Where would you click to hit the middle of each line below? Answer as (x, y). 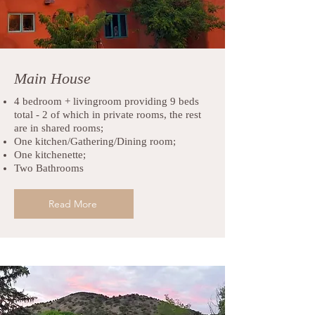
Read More (72, 204)
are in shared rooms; (59, 128)
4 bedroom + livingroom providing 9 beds (107, 101)
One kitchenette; (50, 155)
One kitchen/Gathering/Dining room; (95, 141)
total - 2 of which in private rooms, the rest (108, 115)
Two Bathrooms (49, 168)
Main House (52, 78)
